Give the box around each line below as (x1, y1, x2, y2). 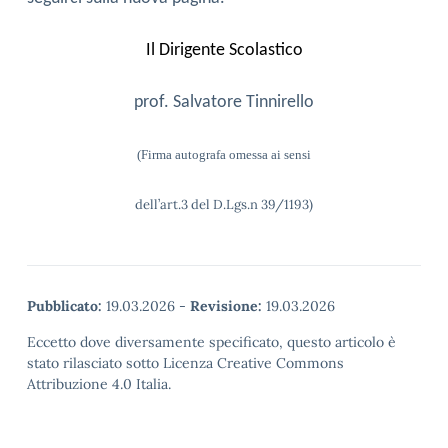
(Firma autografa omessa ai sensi (137, 147, 311, 162)
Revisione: (190, 297, 262, 315)
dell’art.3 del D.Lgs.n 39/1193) (135, 196, 313, 213)
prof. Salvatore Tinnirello (134, 93, 314, 112)
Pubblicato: (27, 297, 102, 315)
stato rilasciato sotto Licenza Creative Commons (27, 354, 344, 372)
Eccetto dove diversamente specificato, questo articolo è (27, 333, 396, 351)
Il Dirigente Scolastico (145, 41, 303, 60)
